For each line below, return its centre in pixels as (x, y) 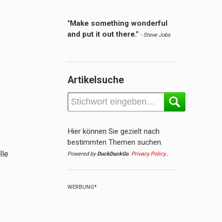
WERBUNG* (82, 187)
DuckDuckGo (113, 154)
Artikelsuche (96, 80)
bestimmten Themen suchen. (115, 142)
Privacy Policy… (150, 154)
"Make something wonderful (117, 24)
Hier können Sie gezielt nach (113, 132)
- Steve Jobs (155, 35)
